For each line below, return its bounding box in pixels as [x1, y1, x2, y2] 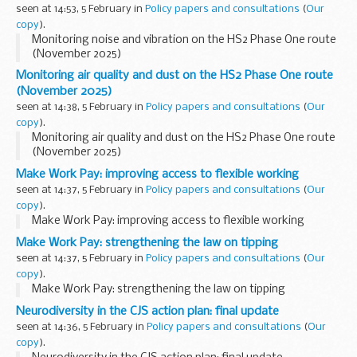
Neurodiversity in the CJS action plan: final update [16, 305, 279, 319]
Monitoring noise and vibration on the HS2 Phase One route [32, 33, 336, 46]
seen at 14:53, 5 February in [16, 3, 145, 14]
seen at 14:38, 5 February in [16, 102, 146, 113]
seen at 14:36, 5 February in [16, 322, 147, 333]
